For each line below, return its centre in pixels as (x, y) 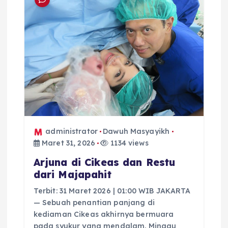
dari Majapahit (72, 175)
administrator (72, 132)
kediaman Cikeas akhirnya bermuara (104, 215)
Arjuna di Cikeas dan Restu (104, 163)
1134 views (129, 143)
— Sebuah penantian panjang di (94, 203)
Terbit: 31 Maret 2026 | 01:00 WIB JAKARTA (112, 191)
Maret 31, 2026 (67, 143)
